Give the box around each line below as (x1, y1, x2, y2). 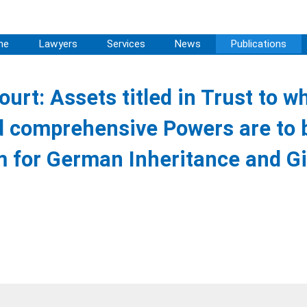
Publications (230, 38, 287, 50)
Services (106, 38, 145, 50)
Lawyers (38, 38, 77, 50)
